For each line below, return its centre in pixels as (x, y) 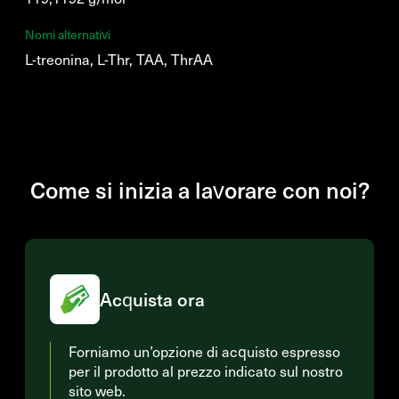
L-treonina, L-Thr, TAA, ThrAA (119, 59)
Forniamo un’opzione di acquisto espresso (204, 351)
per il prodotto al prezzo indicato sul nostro (206, 371)
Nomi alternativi (68, 34)
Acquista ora (152, 299)
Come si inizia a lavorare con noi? (199, 189)
